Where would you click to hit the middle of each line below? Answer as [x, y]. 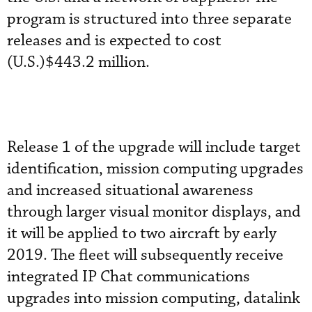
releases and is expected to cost [114, 40]
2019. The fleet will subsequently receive [145, 255]
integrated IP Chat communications [128, 276]
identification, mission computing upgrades [155, 169]
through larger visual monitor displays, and [154, 212]
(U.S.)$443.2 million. [78, 62]
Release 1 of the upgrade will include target [154, 147]
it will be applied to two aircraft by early [142, 233]
